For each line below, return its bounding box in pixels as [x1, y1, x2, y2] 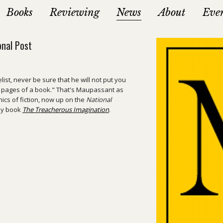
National [86, 95, 111, 104]
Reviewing [49, 6, 100, 18]
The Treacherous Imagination [22, 105, 109, 114]
